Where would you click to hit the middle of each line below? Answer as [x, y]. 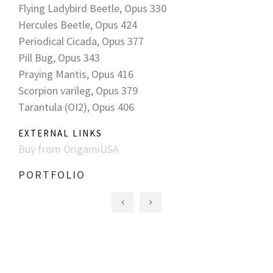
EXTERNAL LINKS [60, 133]
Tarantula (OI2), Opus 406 [76, 107]
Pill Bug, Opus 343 [59, 58]
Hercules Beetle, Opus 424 [78, 25]
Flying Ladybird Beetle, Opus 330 [92, 8]
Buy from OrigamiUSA [69, 149]
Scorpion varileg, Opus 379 [78, 90]
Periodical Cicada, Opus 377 [81, 41]
